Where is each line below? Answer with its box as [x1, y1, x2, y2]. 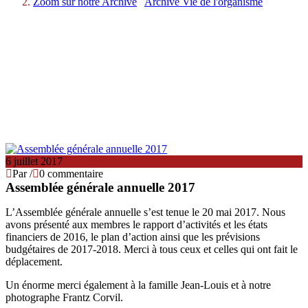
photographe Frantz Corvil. [5, 291, 123, 303]
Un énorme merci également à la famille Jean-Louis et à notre [5, 278, 271, 291]
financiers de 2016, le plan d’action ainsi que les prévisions [5, 230, 260, 243]
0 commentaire [39, 167, 103, 179]
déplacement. [5, 255, 63, 267]
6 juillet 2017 [5, 155, 63, 167]
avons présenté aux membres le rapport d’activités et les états [5, 218, 267, 230]
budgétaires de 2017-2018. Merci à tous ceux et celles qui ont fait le [5, 243, 298, 255]
